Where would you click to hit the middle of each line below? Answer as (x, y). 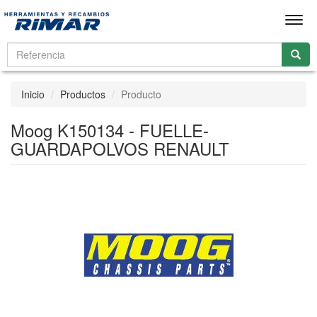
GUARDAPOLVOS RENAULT (120, 148)
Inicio (33, 94)
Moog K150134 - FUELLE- (110, 130)
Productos (83, 94)
